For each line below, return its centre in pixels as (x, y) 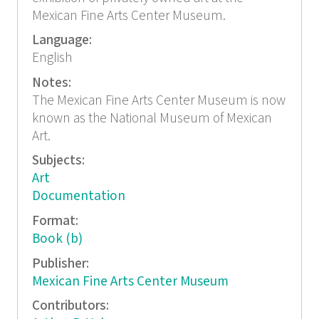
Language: (63, 41)
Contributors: (72, 306)
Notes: (53, 83)
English (52, 58)
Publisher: (62, 263)
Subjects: (59, 161)
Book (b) (57, 239)
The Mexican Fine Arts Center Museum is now (158, 100)
